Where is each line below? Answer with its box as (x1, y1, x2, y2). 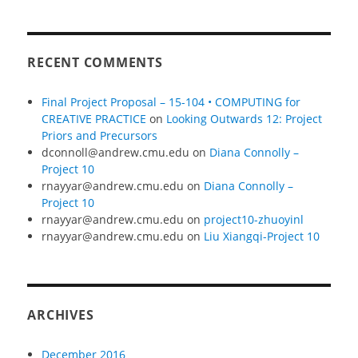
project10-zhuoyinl (203, 212, 304, 228)
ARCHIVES (27, 305, 94, 324)
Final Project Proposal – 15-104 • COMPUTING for (41, 94, 300, 110)
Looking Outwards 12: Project (165, 111, 322, 127)
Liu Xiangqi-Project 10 (203, 229, 320, 245)
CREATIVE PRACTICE (41, 111, 146, 127)
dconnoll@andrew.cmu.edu (41, 145, 189, 161)
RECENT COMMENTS (27, 54, 163, 72)
